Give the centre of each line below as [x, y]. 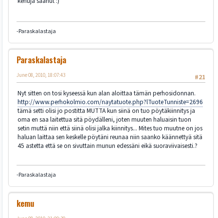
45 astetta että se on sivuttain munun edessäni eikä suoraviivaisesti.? [108, 146]
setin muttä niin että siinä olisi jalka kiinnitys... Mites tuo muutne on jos [110, 128]
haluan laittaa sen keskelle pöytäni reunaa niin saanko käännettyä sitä [110, 137]
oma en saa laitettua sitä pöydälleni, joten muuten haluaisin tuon [104, 120]
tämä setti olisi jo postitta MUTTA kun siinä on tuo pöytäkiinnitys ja [106, 111]
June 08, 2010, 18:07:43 [41, 75]
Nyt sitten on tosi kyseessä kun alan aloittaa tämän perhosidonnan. [107, 93]
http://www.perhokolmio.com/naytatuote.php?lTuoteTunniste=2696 [110, 102]
